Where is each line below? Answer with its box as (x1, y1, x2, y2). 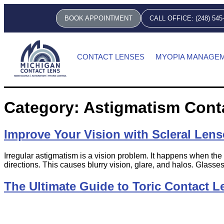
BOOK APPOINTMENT (64, 14, 132, 22)
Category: (4, 98, 83, 117)
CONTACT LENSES (77, 52, 145, 61)
